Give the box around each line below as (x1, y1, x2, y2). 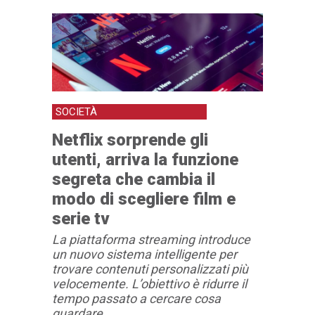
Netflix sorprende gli (52, 129, 208, 150)
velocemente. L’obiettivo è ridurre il (52, 276, 247, 291)
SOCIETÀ (56, 105, 97, 118)
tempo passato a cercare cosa (52, 290, 221, 306)
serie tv (52, 208, 110, 229)
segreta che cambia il (52, 169, 215, 189)
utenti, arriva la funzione (52, 149, 238, 169)
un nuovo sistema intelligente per (52, 246, 237, 262)
